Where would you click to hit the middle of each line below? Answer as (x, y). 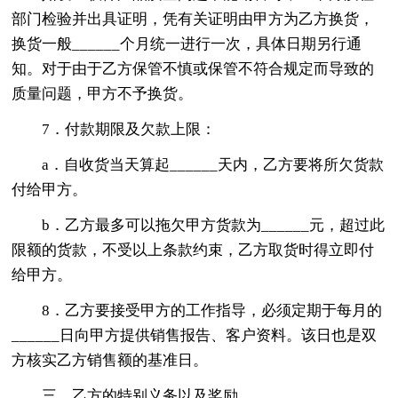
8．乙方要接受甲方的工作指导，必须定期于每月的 (212, 310)
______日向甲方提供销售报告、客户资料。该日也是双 (195, 335)
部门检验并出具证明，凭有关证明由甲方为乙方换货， (193, 19)
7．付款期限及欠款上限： (129, 129)
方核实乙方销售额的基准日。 (110, 360)
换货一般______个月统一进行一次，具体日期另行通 (187, 44)
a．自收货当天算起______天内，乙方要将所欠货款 (213, 164)
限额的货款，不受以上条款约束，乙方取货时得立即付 (193, 250)
